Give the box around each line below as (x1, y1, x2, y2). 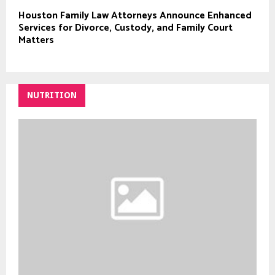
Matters (18, 32, 54, 49)
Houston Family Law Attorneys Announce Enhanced (18, 7, 252, 25)
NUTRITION (27, 90, 77, 101)
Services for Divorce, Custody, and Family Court (18, 20, 233, 37)
